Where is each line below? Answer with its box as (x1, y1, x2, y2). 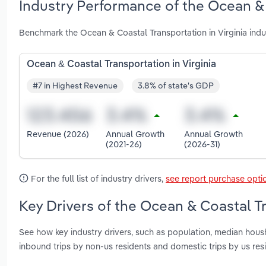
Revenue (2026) (27, 128, 89, 140)
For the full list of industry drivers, (28, 172, 166, 184)
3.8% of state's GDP (138, 80, 214, 91)
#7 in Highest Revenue (33, 80, 118, 91)
